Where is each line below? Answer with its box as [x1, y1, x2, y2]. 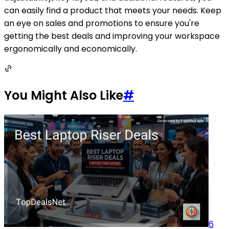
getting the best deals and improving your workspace [4, 30, 220, 42]
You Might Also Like [4, 86, 123, 104]
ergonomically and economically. [4, 43, 137, 55]
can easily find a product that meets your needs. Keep [4, 5, 221, 17]
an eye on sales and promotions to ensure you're [4, 17, 199, 30]
